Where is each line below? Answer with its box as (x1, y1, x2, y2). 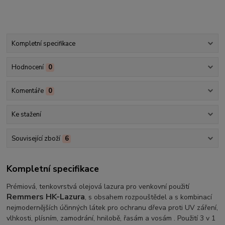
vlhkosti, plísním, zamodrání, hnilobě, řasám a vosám (7, 213, 174, 223)
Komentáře (11, 86, 44, 96)
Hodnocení (11, 62, 44, 72)
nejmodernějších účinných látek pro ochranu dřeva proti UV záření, (7, 203, 218, 213)
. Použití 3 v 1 (174, 213, 216, 223)
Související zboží (11, 134, 60, 143)
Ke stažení (11, 110, 41, 120)
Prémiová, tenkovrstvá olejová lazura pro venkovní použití (7, 182, 190, 192)
